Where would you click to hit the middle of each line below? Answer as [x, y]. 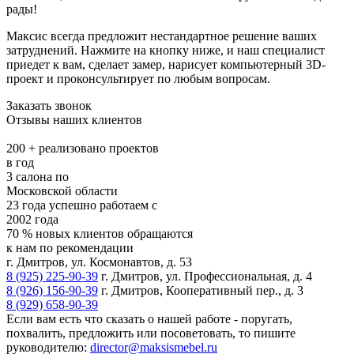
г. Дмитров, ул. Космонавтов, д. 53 [99, 262]
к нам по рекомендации [70, 247]
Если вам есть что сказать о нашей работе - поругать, [149, 318]
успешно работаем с [103, 205]
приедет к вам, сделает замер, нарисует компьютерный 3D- [166, 64]
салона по [42, 176]
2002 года [32, 219]
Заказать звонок [49, 105]
